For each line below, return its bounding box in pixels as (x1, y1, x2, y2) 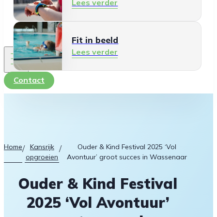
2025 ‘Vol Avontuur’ (26, 193, 170, 212)
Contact (14, 75, 45, 85)
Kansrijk (30, 142, 54, 151)
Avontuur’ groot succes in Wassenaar (67, 152, 187, 161)
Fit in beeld (72, 34, 119, 45)
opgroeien (26, 152, 59, 161)
